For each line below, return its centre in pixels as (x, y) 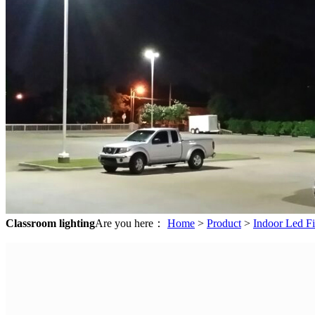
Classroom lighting (50, 223)
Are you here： (131, 223)
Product (224, 223)
